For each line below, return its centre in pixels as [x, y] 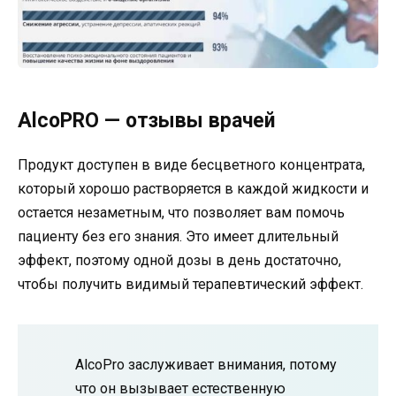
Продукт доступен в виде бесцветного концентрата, [191, 165]
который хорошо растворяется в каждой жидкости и [193, 189]
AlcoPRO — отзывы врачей [146, 121]
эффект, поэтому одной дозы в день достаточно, [179, 261]
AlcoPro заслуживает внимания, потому [206, 365]
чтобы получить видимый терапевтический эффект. [190, 285]
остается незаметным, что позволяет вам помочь [181, 213]
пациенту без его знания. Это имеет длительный [178, 237]
